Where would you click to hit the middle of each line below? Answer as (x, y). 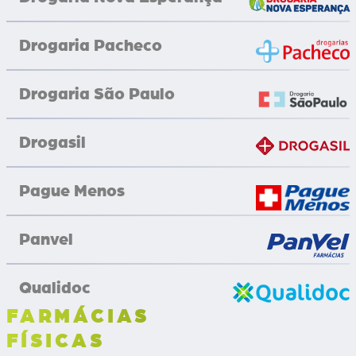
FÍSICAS (56, 341)
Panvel (46, 239)
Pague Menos (72, 191)
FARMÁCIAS (79, 317)
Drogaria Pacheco (91, 45)
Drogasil (52, 142)
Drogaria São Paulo (97, 94)
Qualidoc (55, 288)
